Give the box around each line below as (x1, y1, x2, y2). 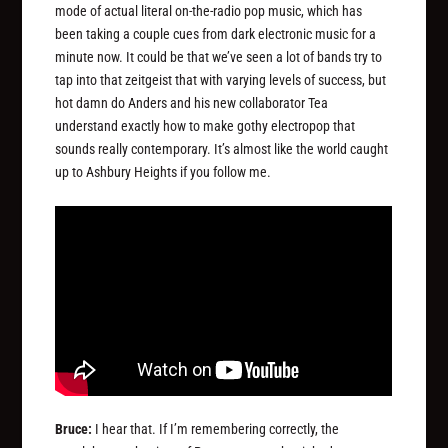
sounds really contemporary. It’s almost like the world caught (55, 140, 389, 157)
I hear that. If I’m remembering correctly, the (92, 421, 340, 438)
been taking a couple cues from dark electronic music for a (55, 25, 377, 42)
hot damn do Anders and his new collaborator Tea (55, 94, 329, 111)
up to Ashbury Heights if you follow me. (55, 163, 272, 180)
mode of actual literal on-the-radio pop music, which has (55, 2, 363, 19)
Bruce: (55, 421, 93, 438)
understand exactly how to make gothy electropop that (55, 117, 356, 134)
